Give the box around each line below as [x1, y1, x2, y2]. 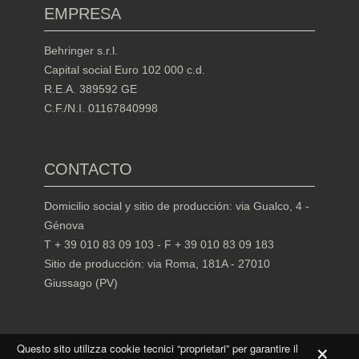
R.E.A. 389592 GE [44, 83, 137, 95]
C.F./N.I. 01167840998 [44, 102, 158, 115]
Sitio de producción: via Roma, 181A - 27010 [44, 257, 270, 270]
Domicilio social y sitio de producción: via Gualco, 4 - [44, 200, 309, 212]
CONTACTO [44, 160, 132, 178]
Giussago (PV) [44, 276, 118, 289]
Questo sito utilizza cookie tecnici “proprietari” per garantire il [17, 341, 298, 356]
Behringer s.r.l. [44, 44, 118, 57]
